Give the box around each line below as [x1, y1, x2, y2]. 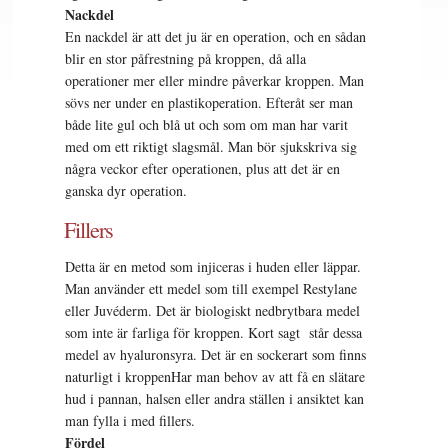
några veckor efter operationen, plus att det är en [65, 159, 341, 179]
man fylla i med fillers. [65, 410, 196, 430]
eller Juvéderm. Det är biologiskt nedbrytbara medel [65, 300, 361, 320]
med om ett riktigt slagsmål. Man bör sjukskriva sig [65, 137, 358, 157]
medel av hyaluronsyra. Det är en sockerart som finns [65, 344, 367, 364]
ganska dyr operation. [65, 181, 188, 201]
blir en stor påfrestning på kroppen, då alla [65, 49, 307, 69]
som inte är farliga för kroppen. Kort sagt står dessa [65, 322, 363, 342]
